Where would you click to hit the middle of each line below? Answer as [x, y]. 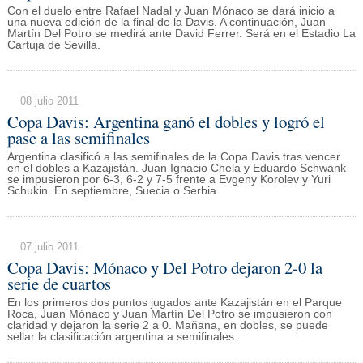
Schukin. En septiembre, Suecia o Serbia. [113, 191]
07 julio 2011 [49, 247]
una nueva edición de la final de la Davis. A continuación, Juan [166, 22]
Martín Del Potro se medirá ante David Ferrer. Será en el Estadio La [181, 33]
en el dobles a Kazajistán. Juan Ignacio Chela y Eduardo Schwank [176, 169]
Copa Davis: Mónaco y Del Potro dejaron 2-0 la [164, 268]
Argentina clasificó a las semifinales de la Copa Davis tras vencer [173, 157]
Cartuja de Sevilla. [53, 45]
